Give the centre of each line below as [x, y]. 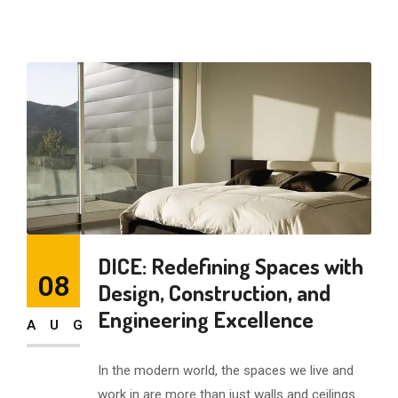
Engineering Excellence [206, 319]
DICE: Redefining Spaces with [231, 266]
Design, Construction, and [214, 292]
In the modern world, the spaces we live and [226, 370]
